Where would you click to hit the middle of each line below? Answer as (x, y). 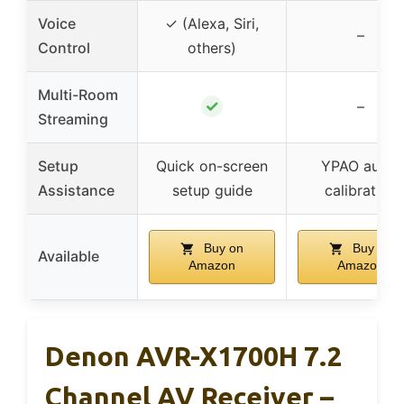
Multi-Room (78, 94)
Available (69, 256)
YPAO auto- (361, 165)
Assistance (76, 190)
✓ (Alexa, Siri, (212, 23)
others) (212, 47)
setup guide (212, 190)
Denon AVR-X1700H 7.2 (193, 356)
